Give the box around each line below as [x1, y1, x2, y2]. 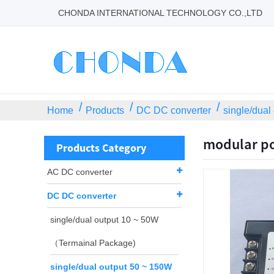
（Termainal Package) [50, 238, 136, 248]
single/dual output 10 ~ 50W [50, 215, 158, 224]
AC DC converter [47, 167, 113, 177]
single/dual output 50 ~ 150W [50, 262, 172, 272]
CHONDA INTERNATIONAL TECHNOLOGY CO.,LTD [58, 8, 262, 18]
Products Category [56, 141, 146, 155]
